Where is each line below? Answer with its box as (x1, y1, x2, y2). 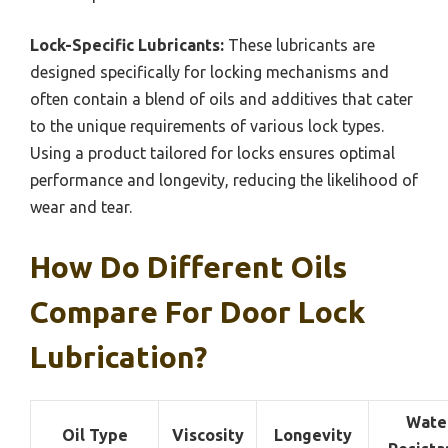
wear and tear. (30, 197, 132, 216)
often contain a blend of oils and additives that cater (30, 89, 413, 108)
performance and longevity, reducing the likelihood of (30, 170, 418, 189)
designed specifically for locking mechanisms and (30, 62, 389, 81)
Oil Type (61, 425, 128, 444)
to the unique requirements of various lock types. (30, 116, 384, 135)
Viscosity (171, 425, 244, 444)
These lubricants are (224, 35, 375, 54)
